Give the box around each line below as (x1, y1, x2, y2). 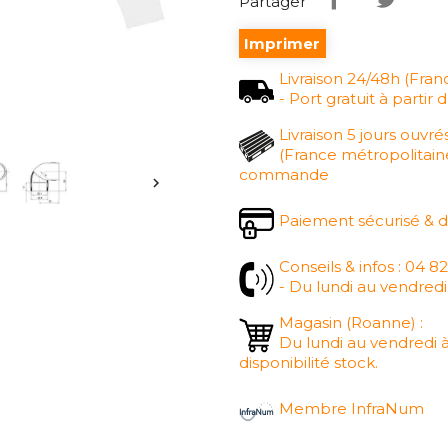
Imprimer (244, 34, 321, 53)
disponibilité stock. (239, 353, 378, 372)
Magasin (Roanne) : (279, 313, 423, 332)
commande (239, 165, 329, 184)
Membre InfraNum (279, 399, 424, 418)
